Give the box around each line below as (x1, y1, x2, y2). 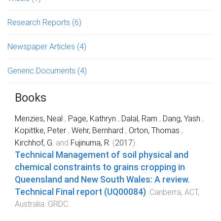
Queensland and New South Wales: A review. (15, 174, 190, 184)
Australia (15, 199, 44, 209)
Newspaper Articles (7, 41, 77, 51)
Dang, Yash (163, 113, 202, 123)
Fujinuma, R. (71, 138, 110, 147)
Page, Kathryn (68, 113, 118, 123)
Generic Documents (7, 66, 77, 75)
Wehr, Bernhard (72, 125, 125, 135)
